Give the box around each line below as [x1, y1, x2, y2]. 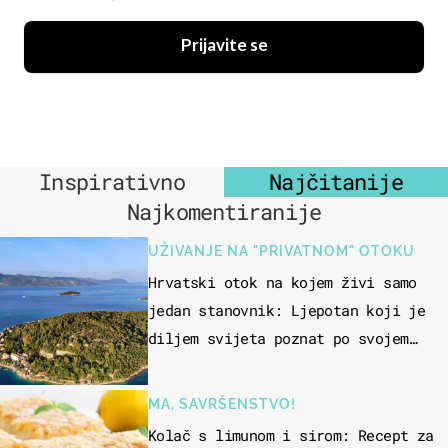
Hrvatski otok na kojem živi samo [148, 272, 417, 293]
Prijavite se [180, 36, 268, 57]
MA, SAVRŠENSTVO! [148, 396, 296, 413]
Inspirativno [39, 167, 185, 197]
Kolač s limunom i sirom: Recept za [148, 425, 434, 446]
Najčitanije [269, 167, 403, 197]
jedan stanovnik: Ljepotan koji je [148, 300, 426, 321]
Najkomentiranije [127, 197, 321, 227]
